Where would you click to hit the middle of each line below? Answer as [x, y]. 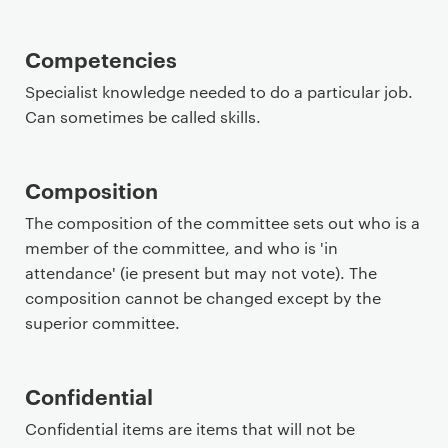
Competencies [101, 58]
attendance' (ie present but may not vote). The [201, 272]
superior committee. [102, 322]
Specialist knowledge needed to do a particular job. [219, 91]
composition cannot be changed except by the [203, 297]
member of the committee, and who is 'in [181, 247]
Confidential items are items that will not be [190, 428]
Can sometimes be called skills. [143, 116]
